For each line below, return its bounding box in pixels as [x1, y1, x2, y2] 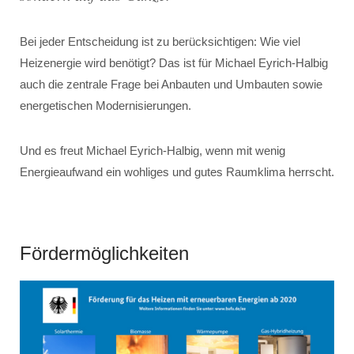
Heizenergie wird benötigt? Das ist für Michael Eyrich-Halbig [20, 56, 328, 70]
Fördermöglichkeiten [20, 243, 189, 265]
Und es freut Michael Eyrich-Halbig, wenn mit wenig [20, 144, 285, 158]
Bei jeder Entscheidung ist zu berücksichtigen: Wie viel [20, 35, 300, 49]
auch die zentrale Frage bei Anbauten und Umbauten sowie [20, 77, 322, 92]
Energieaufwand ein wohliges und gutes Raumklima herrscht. [20, 165, 334, 179]
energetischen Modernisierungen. [20, 99, 191, 113]
